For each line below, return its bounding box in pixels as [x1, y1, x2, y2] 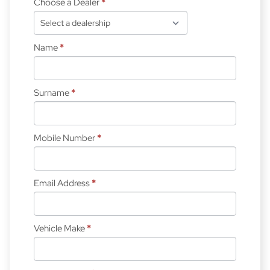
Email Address [34, 177, 92, 190]
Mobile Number [34, 132, 97, 145]
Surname [34, 87, 71, 99]
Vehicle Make [34, 222, 87, 235]
